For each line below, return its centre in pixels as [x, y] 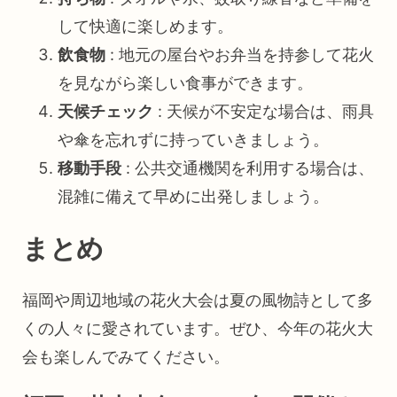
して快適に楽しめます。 [145, 27]
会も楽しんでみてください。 [126, 357]
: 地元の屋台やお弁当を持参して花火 [240, 55]
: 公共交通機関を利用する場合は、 [248, 168]
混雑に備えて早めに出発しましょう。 [193, 197]
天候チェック [105, 112]
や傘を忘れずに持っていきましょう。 [193, 140]
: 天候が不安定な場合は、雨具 [264, 112]
